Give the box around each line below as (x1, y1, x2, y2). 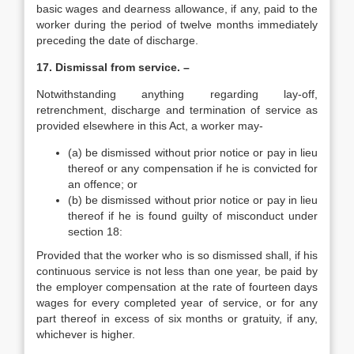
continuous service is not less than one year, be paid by (36, 265, 318, 277)
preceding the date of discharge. (36, 34, 198, 47)
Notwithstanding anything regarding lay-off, (36, 88, 318, 100)
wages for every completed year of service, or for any (36, 296, 318, 309)
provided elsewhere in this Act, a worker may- (36, 119, 263, 132)
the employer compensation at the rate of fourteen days (36, 281, 318, 293)
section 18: (68, 225, 122, 238)
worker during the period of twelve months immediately (36, 18, 318, 31)
